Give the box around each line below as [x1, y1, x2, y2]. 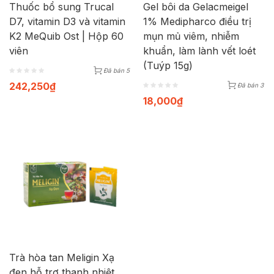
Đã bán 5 [103, 67, 130, 74]
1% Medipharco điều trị [143, 15, 251, 28]
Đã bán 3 [237, 81, 264, 89]
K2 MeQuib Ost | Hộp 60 [9, 30, 124, 42]
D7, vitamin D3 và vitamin [9, 15, 125, 28]
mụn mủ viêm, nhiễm [143, 30, 239, 42]
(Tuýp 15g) [143, 59, 193, 72]
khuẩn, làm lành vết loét [143, 45, 256, 57]
